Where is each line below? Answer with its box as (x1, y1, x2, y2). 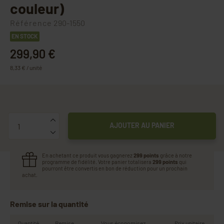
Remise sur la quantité (10, 199, 88, 209)
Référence (10, 18, 52, 28)
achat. (22, 171, 37, 178)
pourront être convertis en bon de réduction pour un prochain (42, 165, 187, 172)
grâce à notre (159, 152, 192, 159)
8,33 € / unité (10, 64, 42, 71)
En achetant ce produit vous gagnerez (42, 152, 133, 159)
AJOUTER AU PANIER (109, 121, 174, 130)
